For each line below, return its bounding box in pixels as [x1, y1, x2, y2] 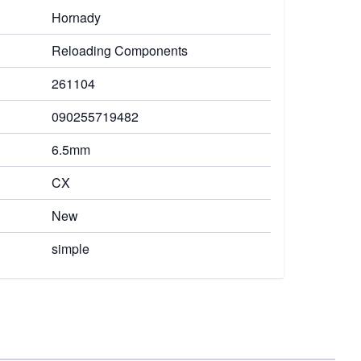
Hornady [52, 8, 101, 27]
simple [52, 239, 89, 258]
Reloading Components [52, 41, 188, 60]
